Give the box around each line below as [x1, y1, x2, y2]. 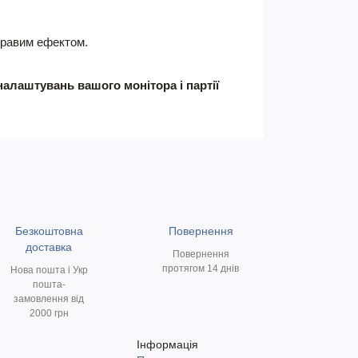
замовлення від [14, 293, 84, 304]
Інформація [137, 338, 198, 351]
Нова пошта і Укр [10, 265, 88, 276]
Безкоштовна [14, 225, 83, 237]
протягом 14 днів [162, 263, 239, 274]
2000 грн [29, 308, 69, 319]
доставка [26, 241, 72, 253]
